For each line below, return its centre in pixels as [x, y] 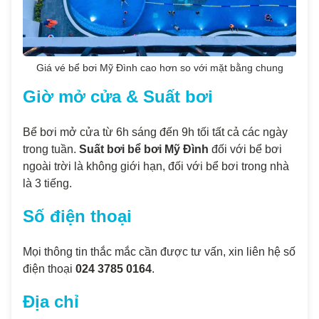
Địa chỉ [51, 302]
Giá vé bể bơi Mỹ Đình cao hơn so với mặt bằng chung [159, 68]
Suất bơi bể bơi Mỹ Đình [144, 149]
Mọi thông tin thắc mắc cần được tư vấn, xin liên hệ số [159, 252]
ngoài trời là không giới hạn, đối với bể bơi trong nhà [156, 166]
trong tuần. [51, 149]
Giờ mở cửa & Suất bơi [118, 96]
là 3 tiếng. [47, 183]
